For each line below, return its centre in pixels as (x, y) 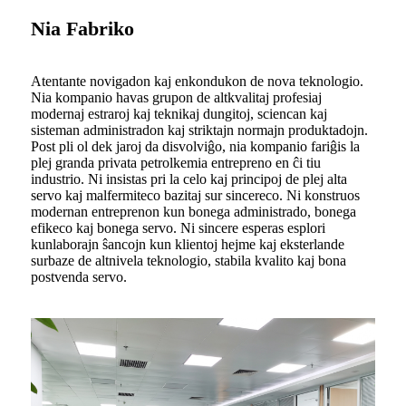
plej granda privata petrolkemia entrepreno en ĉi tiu (176, 162)
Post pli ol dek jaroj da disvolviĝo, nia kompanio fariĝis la (195, 146)
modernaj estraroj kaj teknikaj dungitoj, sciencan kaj (179, 113)
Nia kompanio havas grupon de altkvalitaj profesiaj (176, 97)
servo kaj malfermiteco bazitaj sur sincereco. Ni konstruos (195, 195)
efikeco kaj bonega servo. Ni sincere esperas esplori (178, 227)
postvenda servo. (79, 276)
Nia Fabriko (82, 28)
